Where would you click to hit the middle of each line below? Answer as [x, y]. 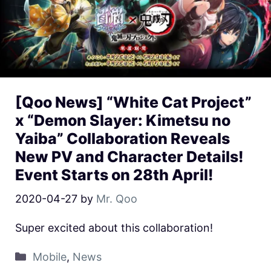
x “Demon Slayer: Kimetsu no [123, 120]
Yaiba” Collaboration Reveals [122, 138]
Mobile [49, 256]
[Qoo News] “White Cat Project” [133, 102]
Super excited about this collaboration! [114, 227]
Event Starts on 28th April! [114, 175]
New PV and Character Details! [129, 156]
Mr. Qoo [117, 198]
